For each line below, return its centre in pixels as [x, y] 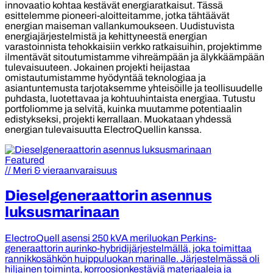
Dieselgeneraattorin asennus [108, 195]
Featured [25, 160]
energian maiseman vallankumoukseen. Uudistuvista [120, 26]
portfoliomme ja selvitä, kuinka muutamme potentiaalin [123, 108]
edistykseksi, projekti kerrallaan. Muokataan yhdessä [118, 119]
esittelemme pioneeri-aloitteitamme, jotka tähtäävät [117, 15]
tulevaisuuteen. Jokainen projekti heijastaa [97, 67]
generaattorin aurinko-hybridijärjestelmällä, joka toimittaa [128, 248]
